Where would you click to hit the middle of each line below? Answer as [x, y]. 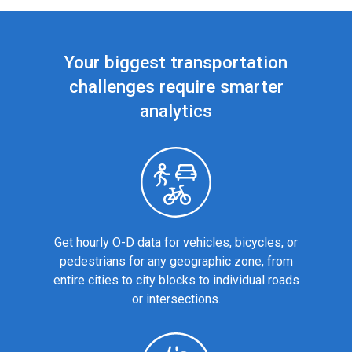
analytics [176, 111]
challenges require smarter [176, 87]
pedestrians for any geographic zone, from [176, 262]
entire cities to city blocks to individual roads [176, 280]
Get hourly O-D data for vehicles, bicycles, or [176, 243]
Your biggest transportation [176, 62]
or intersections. [176, 299]
